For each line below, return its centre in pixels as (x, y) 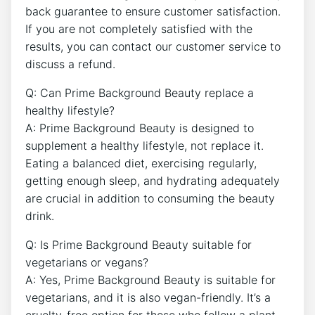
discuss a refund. (70, 64)
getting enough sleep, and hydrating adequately (153, 181)
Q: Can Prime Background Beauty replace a (140, 93)
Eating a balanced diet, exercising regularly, (141, 163)
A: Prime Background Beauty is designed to (140, 128)
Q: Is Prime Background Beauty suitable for (139, 245)
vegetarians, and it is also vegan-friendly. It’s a (148, 297)
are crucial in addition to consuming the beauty (150, 198)
